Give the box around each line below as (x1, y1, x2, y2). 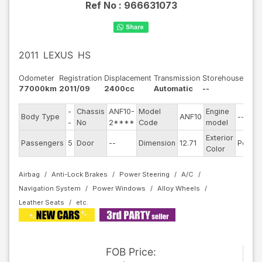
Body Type (21, 112, 60, 121)
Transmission (154, 74, 200, 82)
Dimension (139, 139, 175, 147)
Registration (59, 74, 102, 82)
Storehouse (202, 74, 243, 82)
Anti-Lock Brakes (51, 170, 108, 178)
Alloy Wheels (157, 184, 200, 192)
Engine (206, 107, 229, 116)
